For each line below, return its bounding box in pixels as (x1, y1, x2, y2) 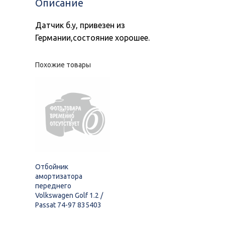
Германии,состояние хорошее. (35, 33, 150, 43)
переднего (35, 182, 71, 190)
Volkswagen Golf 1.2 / (35, 191, 103, 200)
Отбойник (35, 163, 68, 171)
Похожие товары (35, 61, 91, 69)
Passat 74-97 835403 (35, 201, 101, 209)
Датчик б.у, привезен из (35, 21, 125, 30)
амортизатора (35, 172, 82, 181)
